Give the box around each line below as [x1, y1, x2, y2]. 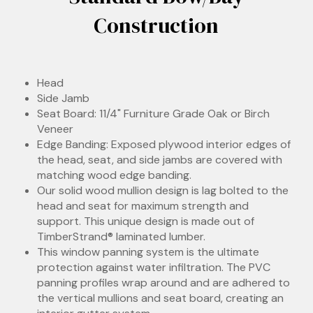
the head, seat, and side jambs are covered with [37, 152, 283, 168]
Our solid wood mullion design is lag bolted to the [37, 183, 289, 198]
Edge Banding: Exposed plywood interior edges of [37, 137, 291, 152]
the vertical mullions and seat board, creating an [37, 291, 284, 306]
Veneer [37, 122, 74, 137]
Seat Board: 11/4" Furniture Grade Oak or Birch [37, 106, 270, 122]
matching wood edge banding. [37, 168, 192, 183]
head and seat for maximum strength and [37, 198, 249, 214]
